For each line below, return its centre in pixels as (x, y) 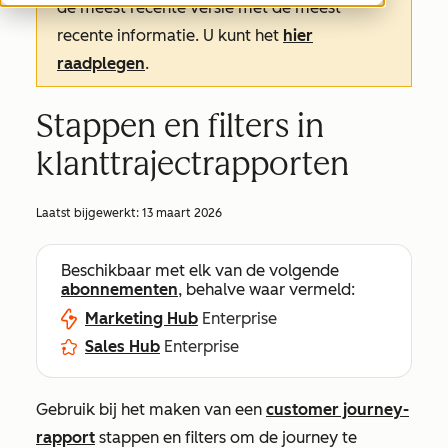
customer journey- (337, 409)
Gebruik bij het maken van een (151, 409)
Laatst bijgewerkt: (89, 213)
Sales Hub (122, 346)
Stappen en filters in (180, 126)
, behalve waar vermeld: (266, 289)
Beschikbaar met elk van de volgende (200, 270)
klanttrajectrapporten (192, 164)
